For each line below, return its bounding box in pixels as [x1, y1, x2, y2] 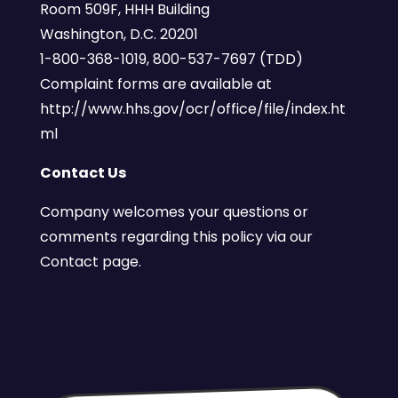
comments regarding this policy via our [39, 227, 313, 247]
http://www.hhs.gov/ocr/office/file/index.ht [39, 99, 346, 119]
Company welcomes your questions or [39, 202, 308, 222]
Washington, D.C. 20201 [39, 24, 198, 44]
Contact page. [39, 251, 141, 272]
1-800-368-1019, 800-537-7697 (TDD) [39, 49, 303, 69]
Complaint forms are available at [39, 74, 272, 94]
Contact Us [39, 163, 126, 183]
